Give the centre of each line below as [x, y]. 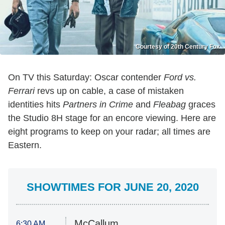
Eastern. [25, 145]
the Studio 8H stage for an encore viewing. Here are [112, 118]
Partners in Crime [98, 105]
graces [201, 105]
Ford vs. [180, 78]
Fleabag [170, 105]
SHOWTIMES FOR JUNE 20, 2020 [113, 187]
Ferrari [21, 91]
